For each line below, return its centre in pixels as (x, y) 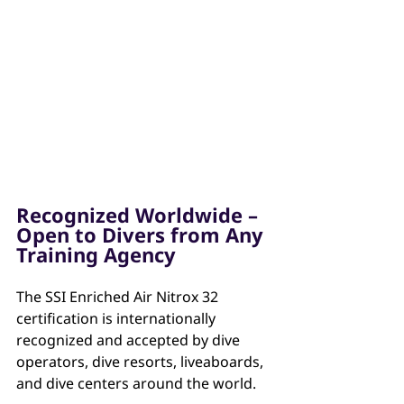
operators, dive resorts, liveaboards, (142, 362)
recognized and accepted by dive (130, 340)
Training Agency (96, 255)
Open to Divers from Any (142, 235)
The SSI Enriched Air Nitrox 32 (119, 297)
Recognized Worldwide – (140, 215)
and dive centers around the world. (136, 384)
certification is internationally (118, 319)
